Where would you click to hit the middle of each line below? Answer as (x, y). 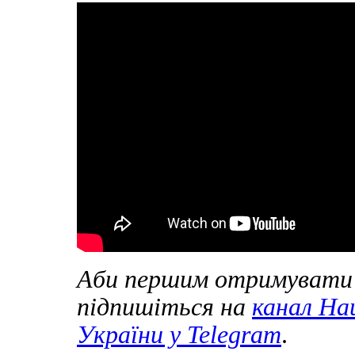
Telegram (234, 335)
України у (132, 335)
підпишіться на (164, 307)
